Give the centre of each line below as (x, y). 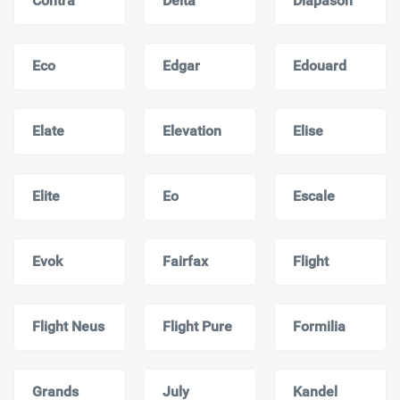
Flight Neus (68, 326)
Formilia (319, 326)
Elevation (192, 130)
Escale (314, 196)
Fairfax (185, 261)
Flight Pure (197, 326)
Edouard (320, 65)
